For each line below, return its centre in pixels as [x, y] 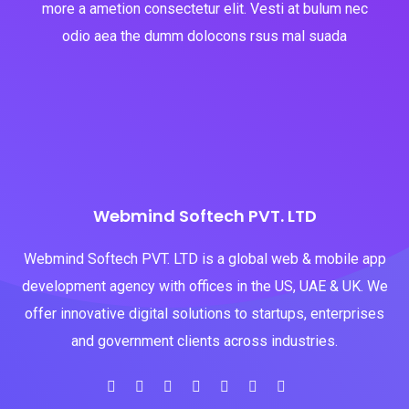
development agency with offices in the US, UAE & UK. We [204, 286]
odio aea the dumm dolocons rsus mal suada [204, 36]
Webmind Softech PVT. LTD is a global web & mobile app [204, 259]
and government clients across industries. [204, 341]
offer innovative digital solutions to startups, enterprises [204, 314]
